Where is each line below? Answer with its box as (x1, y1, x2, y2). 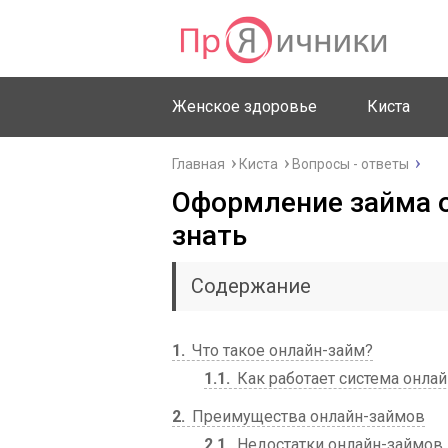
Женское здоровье (172, 97, 317, 116)
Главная (172, 156, 225, 172)
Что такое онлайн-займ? (188, 341, 373, 360)
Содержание (191, 274, 311, 298)
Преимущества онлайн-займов (188, 407, 425, 426)
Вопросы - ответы (292, 156, 409, 172)
